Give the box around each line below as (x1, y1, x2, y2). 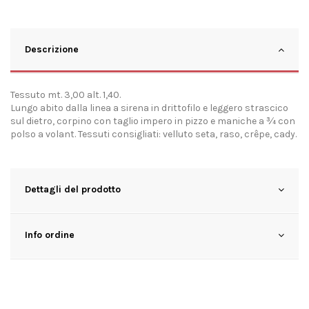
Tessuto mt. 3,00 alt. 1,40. (10, 89, 123, 101)
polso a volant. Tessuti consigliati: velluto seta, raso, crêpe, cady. (10, 128, 297, 141)
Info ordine (25, 229, 74, 241)
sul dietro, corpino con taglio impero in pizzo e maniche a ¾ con (10, 115, 295, 128)
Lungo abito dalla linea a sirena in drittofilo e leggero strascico (10, 102, 288, 114)
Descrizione (25, 43, 79, 56)
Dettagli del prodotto (25, 183, 121, 196)
